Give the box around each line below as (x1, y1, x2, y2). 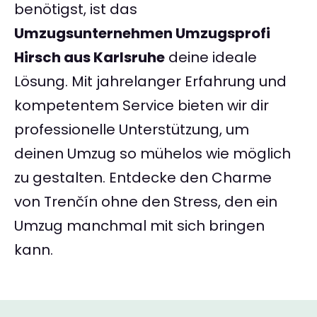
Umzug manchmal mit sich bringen (14, 216, 265, 236)
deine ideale (165, 47, 257, 68)
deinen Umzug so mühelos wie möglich (14, 144, 291, 164)
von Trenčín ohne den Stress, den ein (14, 192, 277, 212)
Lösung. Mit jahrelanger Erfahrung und (14, 71, 287, 92)
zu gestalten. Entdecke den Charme (14, 168, 272, 188)
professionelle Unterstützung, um (14, 120, 249, 140)
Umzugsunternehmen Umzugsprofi (14, 23, 270, 44)
